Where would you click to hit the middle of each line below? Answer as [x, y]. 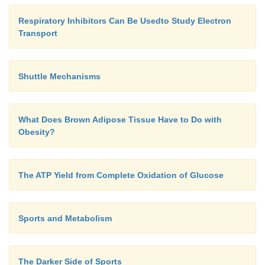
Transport [38, 33]
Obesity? [37, 132]
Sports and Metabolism [65, 219]
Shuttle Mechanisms [59, 77]
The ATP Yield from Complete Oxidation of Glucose [121, 175]
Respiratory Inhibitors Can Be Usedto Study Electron [125, 21]
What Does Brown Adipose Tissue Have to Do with [120, 120]
